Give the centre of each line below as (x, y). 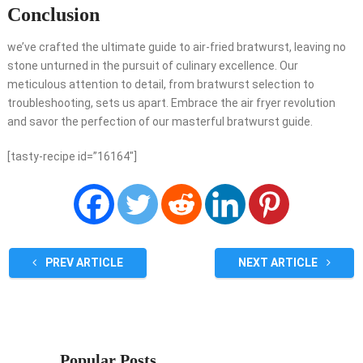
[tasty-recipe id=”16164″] (72, 157)
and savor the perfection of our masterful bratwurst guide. (160, 122)
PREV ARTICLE (83, 263)
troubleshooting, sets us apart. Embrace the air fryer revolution (171, 103)
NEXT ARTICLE (280, 263)
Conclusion (53, 15)
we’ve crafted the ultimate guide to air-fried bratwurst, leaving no (176, 47)
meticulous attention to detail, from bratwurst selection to (160, 85)
